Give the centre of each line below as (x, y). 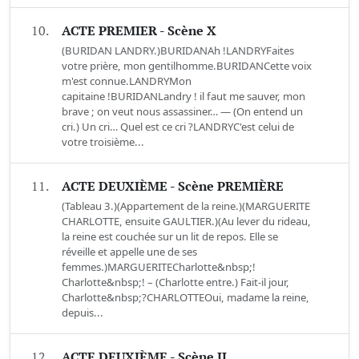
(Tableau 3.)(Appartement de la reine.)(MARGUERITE (186, 206)
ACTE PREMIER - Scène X (139, 31)
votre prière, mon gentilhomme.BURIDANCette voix (187, 66)
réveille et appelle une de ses (129, 252)
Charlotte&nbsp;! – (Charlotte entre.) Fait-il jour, (175, 282)
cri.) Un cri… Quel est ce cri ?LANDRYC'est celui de (178, 127)
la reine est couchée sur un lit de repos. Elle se (170, 237)
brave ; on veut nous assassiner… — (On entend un (182, 112)
